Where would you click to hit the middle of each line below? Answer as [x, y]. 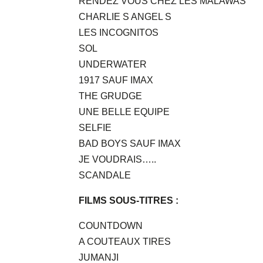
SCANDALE [105, 176]
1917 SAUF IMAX [116, 80]
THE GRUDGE [111, 96]
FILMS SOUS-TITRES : [129, 201]
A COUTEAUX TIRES [125, 242]
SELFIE [95, 128]
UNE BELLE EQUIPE [124, 112]
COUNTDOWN [111, 226]
